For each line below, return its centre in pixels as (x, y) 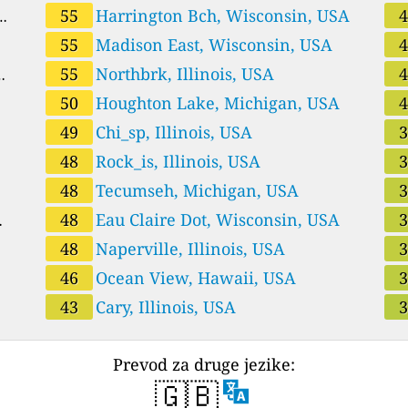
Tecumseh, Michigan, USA (197, 190)
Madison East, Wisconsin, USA (214, 44)
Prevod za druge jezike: (204, 364)
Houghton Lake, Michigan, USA (217, 102)
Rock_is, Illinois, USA (178, 161)
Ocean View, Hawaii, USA (195, 277)
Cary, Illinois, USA (165, 306)
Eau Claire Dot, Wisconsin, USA (217, 219)
